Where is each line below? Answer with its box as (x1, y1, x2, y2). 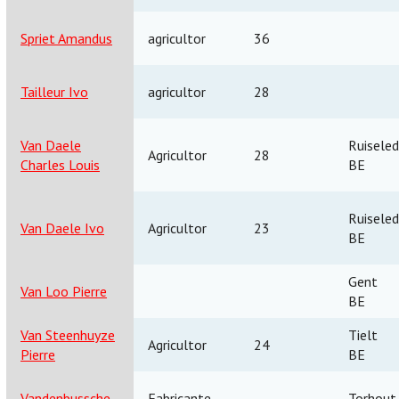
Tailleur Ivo (20, 82, 88, 101)
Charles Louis (20, 155, 100, 174)
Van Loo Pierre (20, 281, 107, 300)
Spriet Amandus (20, 28, 112, 47)
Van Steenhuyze (20, 325, 115, 344)
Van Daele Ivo (20, 218, 104, 237)
